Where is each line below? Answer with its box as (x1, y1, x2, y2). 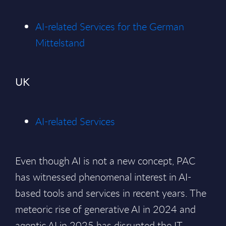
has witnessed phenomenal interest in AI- (15, 170, 191, 184)
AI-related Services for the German (35, 20, 184, 33)
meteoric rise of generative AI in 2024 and (15, 202, 196, 216)
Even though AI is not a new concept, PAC (15, 154, 196, 167)
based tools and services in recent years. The (15, 186, 206, 200)
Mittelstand (35, 36, 85, 49)
